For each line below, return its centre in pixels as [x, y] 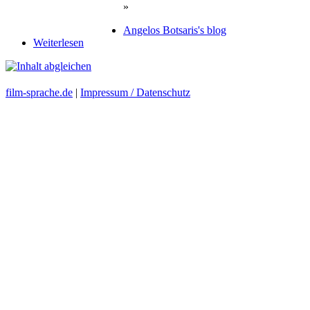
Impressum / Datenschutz [135, 92]
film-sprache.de [39, 92]
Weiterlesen [58, 42]
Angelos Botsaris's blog [175, 30]
